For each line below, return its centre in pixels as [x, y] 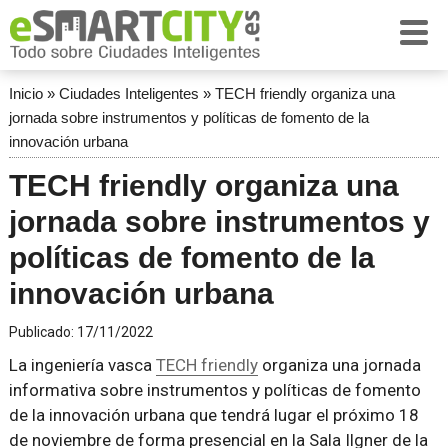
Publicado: [42, 332]
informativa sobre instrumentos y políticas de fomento [214, 390]
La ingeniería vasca [82, 365]
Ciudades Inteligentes [128, 93]
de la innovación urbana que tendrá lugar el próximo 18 [213, 415]
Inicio [25, 93]
